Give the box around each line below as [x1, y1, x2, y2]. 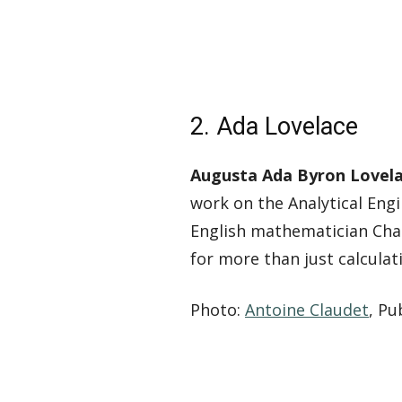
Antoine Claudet [245, 299, 369, 321]
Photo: [190, 299, 245, 321]
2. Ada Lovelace [190, 112, 358, 142]
